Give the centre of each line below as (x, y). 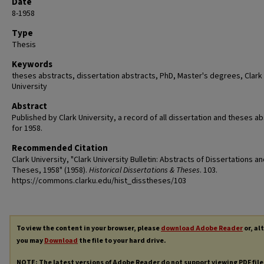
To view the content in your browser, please (89, 228)
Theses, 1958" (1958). (50, 170)
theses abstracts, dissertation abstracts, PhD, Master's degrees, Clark (137, 76)
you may (30, 241)
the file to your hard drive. (122, 241)
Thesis (24, 45)
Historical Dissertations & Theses (144, 170)
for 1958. (27, 128)
